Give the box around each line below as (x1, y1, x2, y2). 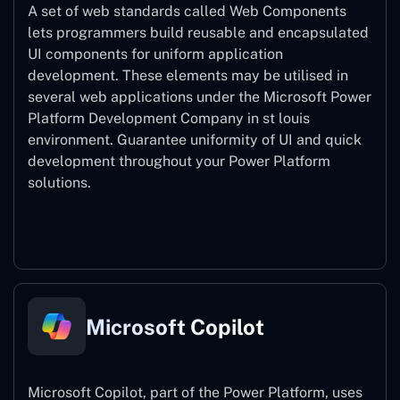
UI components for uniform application (28, 46, 283, 63)
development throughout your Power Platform (28, 153, 330, 171)
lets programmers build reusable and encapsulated (28, 24, 369, 42)
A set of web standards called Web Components (28, 3, 346, 21)
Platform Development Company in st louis (28, 110, 310, 128)
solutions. (28, 174, 91, 192)
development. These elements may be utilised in (28, 67, 348, 85)
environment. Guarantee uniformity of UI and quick (28, 131, 362, 149)
